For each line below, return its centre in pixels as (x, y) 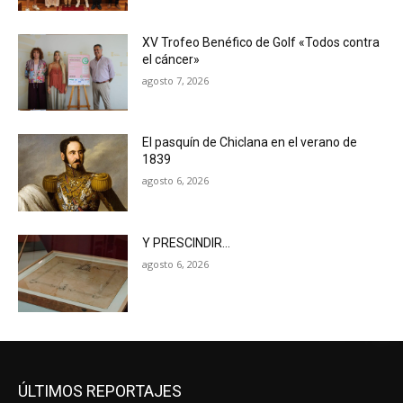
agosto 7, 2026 (176, 80)
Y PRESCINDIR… (187, 243)
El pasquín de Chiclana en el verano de (250, 143)
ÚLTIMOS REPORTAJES (100, 390)
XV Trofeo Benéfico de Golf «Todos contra (261, 42)
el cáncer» (171, 59)
